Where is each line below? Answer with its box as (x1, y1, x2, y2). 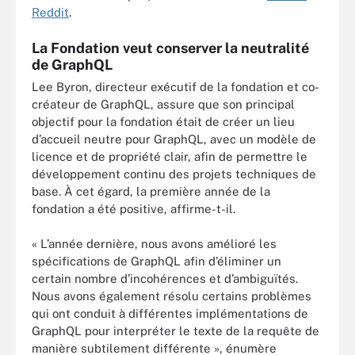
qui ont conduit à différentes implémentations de (32, 307, 308, 320)
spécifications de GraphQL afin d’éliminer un (32, 254, 281, 268)
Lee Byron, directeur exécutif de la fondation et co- (32, 79, 319, 94)
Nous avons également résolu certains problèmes (32, 289, 311, 303)
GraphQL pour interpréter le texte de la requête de (32, 324, 319, 338)
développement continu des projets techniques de (32, 166, 316, 181)
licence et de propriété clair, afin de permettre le (32, 149, 307, 163)
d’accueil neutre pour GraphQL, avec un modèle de (32, 132, 316, 146)
